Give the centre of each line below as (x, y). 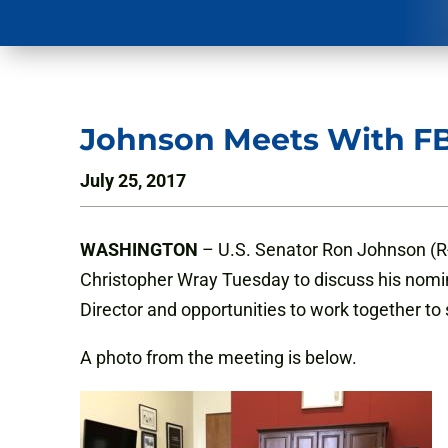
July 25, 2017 (133, 181)
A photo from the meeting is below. (218, 358)
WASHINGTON (139, 250)
